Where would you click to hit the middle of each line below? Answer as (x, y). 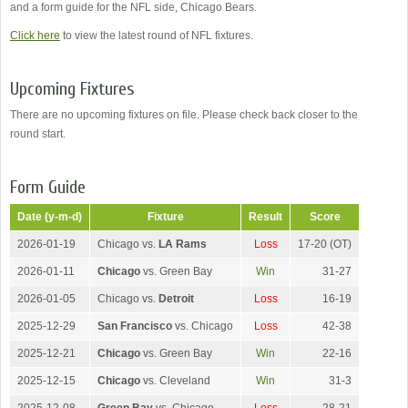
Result (265, 217)
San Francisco (135, 326)
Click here (35, 36)
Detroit (176, 299)
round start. (38, 134)
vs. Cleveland (175, 381)
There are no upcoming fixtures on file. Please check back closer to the (184, 115)
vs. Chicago (203, 326)
